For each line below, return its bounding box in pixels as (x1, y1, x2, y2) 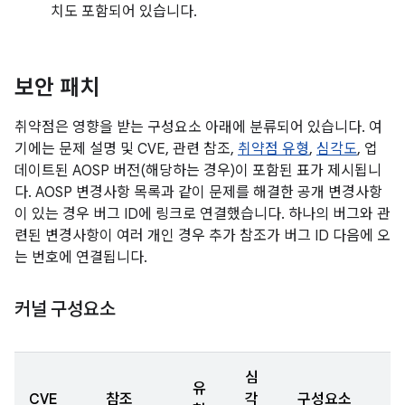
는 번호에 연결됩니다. (14, 249, 147, 267)
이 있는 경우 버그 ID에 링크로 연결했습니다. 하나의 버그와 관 (14, 205, 391, 223)
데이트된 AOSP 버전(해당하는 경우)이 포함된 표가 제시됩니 (14, 162, 381, 180)
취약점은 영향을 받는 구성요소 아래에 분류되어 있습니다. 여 (14, 118, 382, 137)
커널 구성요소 (14, 298, 116, 321)
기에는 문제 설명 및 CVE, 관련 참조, (14, 140, 238, 158)
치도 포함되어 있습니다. (51, 3, 197, 21)
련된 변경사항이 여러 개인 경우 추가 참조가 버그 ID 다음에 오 (14, 227, 391, 245)
